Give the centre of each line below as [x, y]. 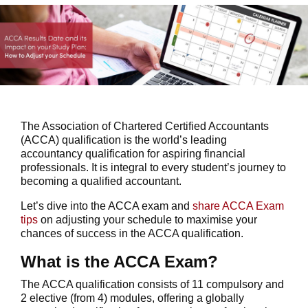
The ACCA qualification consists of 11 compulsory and [152, 284]
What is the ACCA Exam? [119, 261]
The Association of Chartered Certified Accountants [145, 126]
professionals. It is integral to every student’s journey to [153, 167]
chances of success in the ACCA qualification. [132, 233]
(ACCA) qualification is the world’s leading [124, 140]
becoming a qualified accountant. [101, 181]
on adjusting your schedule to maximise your [147, 219]
